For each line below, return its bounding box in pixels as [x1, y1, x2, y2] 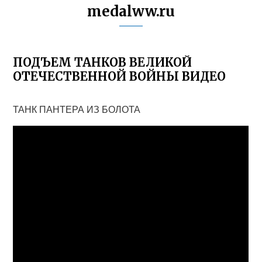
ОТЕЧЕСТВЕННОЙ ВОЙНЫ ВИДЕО [13, 69, 226, 84]
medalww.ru [87, 2, 175, 20]
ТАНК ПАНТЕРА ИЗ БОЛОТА [13, 102, 141, 116]
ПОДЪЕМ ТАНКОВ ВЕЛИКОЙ [13, 55, 192, 70]
